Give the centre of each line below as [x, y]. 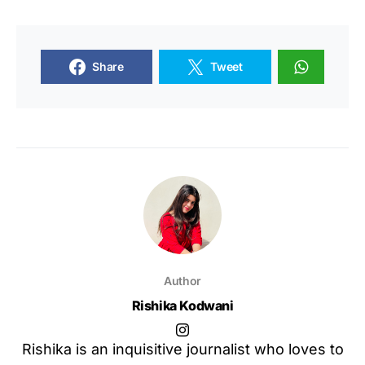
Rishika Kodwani [182, 306]
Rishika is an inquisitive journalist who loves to [182, 349]
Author [182, 281]
